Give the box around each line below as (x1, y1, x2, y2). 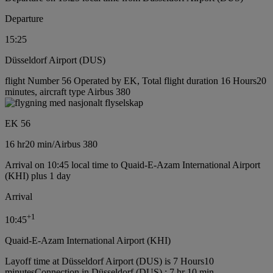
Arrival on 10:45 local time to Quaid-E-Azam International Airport (5, 159, 260, 170)
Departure (5, 13, 43, 24)
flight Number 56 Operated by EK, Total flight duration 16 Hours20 (5, 75, 266, 86)
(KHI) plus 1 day (5, 170, 71, 181)
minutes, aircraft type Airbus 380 (5, 86, 130, 97)
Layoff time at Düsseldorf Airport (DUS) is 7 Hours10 (5, 256, 214, 267)
